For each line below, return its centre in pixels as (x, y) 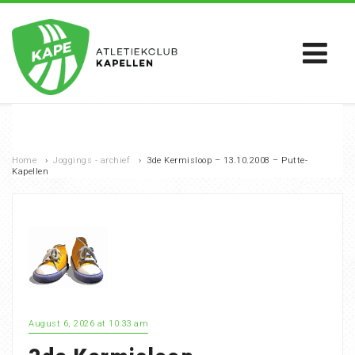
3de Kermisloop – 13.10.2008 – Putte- (227, 160)
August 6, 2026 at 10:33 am (88, 324)
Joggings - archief (92, 160)
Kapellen (30, 172)
